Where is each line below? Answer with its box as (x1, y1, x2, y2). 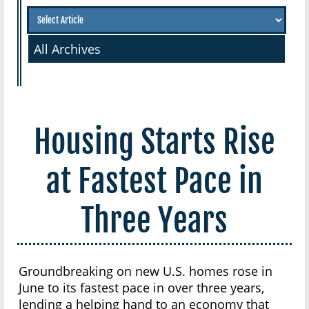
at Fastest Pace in (46, 161, 263, 201)
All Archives (34, 41, 101, 58)
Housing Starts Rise (33, 122, 275, 162)
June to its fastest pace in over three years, (19, 279, 265, 297)
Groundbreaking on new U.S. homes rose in (19, 263, 273, 280)
